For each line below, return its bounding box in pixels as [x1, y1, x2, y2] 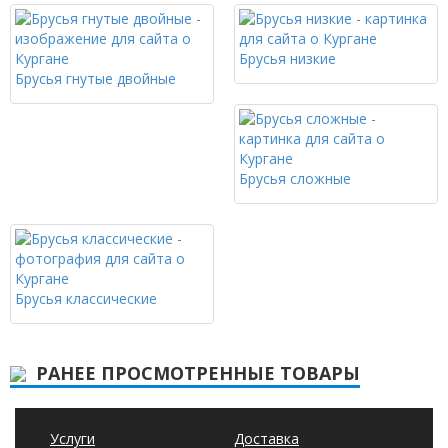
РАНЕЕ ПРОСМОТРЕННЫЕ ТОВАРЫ [36, 361, 360, 386]
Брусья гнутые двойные [15, 69, 176, 89]
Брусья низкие [239, 49, 336, 69]
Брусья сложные [239, 169, 351, 189]
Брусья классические [15, 289, 157, 309]
